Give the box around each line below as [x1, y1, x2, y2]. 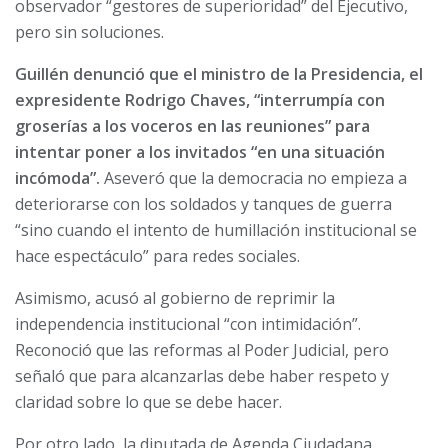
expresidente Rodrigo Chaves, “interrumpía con [15, 89, 385, 112]
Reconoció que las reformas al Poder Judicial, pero [15, 339, 389, 362]
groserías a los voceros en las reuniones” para [15, 115, 370, 138]
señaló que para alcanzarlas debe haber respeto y [15, 365, 389, 388]
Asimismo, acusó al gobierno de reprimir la [15, 287, 335, 310]
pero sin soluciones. [15, 21, 164, 44]
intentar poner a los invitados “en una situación [15, 141, 385, 164]
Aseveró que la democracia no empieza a [100, 167, 407, 190]
